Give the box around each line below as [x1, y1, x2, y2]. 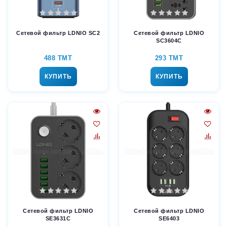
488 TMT [44, 54, 72, 62]
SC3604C [156, 37, 182, 44]
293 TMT [155, 54, 183, 62]
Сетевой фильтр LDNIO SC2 [16, 30, 100, 36]
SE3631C [45, 215, 71, 222]
